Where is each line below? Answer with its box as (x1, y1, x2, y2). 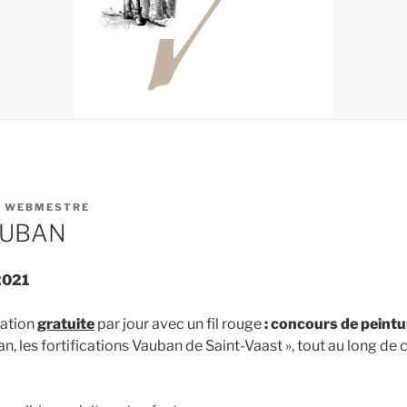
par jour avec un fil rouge (94, 315, 264, 333)
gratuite (37, 315, 94, 333)
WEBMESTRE (5, 200, 90, 213)
